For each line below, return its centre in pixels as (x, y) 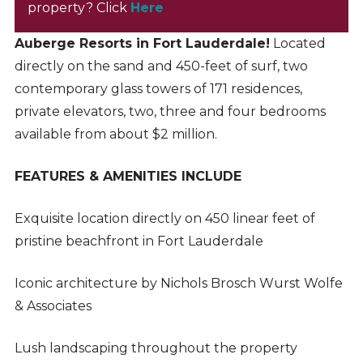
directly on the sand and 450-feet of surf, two (161, 66)
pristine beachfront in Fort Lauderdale (139, 241)
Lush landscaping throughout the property (156, 348)
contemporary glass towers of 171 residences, (158, 89)
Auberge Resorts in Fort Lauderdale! (142, 44)
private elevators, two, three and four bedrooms (170, 112)
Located (297, 44)
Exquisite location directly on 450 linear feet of (164, 219)
